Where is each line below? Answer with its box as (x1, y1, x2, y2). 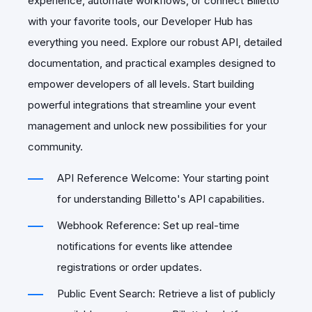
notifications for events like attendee (57, 239, 233, 253)
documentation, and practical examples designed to (28, 56, 276, 70)
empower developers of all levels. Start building (28, 77, 254, 91)
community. (28, 139, 83, 153)
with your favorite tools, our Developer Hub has (28, 14, 253, 28)
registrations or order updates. (57, 260, 202, 274)
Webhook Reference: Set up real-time (57, 218, 240, 232)
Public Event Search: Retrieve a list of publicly (57, 286, 275, 300)
